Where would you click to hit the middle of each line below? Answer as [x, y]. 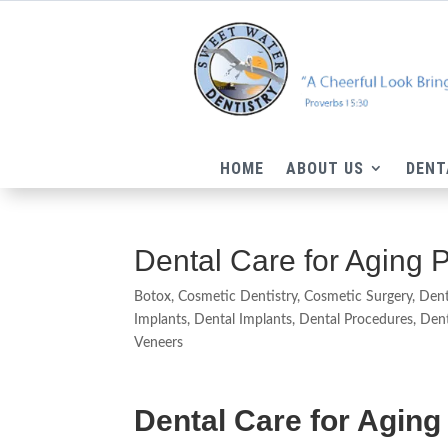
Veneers [159, 343]
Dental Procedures [356, 320]
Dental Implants [243, 320]
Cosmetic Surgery [358, 297]
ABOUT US [325, 169]
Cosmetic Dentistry [238, 297]
